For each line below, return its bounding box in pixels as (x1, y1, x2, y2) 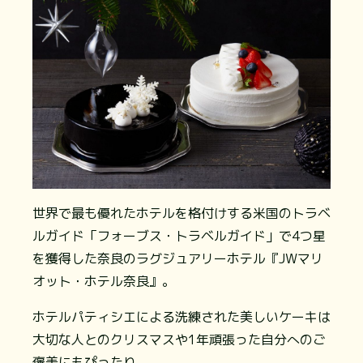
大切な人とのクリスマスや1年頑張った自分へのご (32, 331, 326, 349)
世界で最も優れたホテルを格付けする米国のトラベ (32, 204, 331, 223)
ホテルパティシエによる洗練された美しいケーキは (32, 308, 331, 327)
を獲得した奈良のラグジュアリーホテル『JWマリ (32, 250, 323, 268)
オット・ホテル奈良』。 (32, 272, 175, 291)
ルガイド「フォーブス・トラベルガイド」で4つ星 (32, 227, 326, 246)
